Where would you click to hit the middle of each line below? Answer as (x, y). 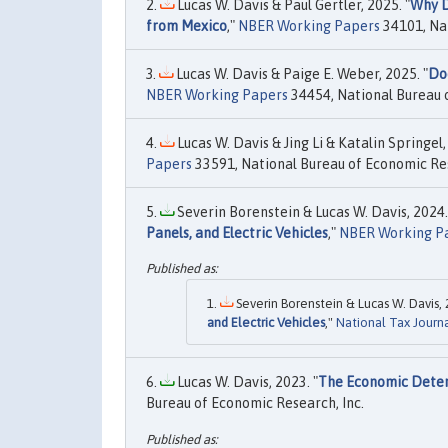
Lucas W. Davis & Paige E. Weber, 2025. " (300, 74)
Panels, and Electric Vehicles (237, 233)
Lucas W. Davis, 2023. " (246, 382)
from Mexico (186, 26)
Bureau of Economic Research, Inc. (255, 403)
